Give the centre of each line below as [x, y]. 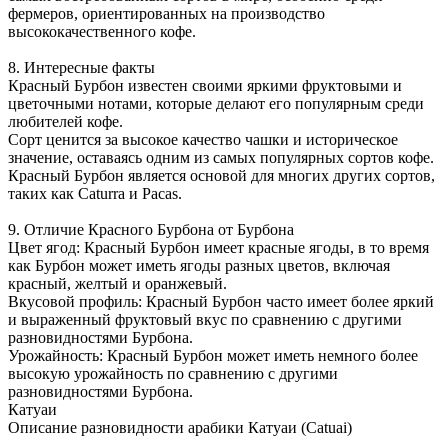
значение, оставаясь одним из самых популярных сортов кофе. [221, 157]
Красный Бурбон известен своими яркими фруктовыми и [205, 85]
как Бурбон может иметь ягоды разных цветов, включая [199, 265]
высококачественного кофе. [102, 31]
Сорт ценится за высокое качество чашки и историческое [203, 139]
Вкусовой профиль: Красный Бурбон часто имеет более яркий [221, 301]
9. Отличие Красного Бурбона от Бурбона [151, 229]
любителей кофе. [65, 121]
